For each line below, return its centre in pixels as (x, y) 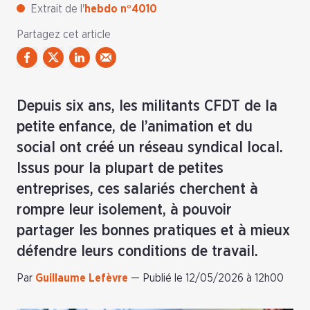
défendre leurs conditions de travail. (137, 251)
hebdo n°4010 (121, 9)
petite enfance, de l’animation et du (135, 127)
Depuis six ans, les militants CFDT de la (147, 106)
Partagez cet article (64, 35)
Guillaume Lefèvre (82, 278)
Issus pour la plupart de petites (120, 168)
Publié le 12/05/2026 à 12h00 (213, 278)
